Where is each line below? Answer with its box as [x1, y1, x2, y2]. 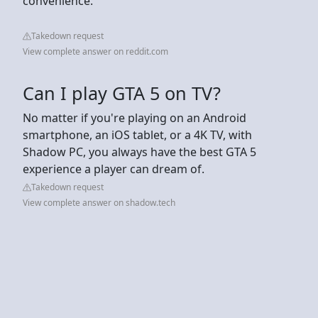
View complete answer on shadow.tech [23, 196, 175, 209]
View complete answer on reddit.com [23, 45, 168, 57]
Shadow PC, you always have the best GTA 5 [23, 143, 256, 160]
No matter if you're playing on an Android [23, 109, 246, 126]
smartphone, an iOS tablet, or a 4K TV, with [23, 126, 252, 143]
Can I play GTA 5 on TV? [23, 80, 221, 105]
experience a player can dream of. [23, 160, 204, 177]
